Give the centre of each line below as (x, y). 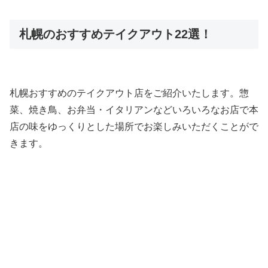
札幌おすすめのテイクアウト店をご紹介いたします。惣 (129, 93)
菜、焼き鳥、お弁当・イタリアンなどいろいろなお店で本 (134, 110)
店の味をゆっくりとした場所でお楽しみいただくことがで (134, 127)
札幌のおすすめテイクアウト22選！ (115, 34)
